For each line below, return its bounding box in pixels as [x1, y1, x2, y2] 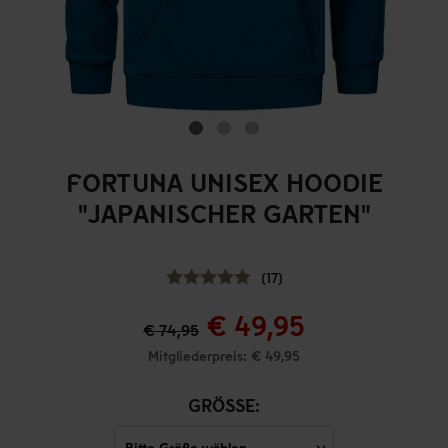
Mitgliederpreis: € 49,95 [148, 347, 300, 364]
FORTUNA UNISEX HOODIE [65, 166, 383, 197]
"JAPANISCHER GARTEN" [77, 197, 371, 228]
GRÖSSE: [188, 394, 255, 416]
